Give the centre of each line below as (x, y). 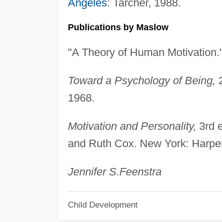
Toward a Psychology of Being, (141, 80)
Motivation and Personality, (132, 126)
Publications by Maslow (118, 27)
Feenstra (140, 171)
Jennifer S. (93, 171)
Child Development (103, 205)
